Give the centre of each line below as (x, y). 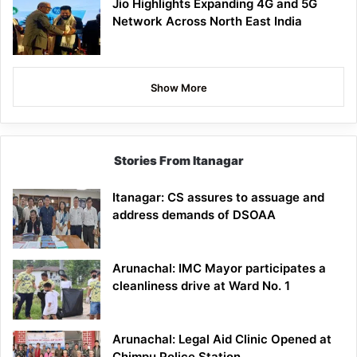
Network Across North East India (207, 21)
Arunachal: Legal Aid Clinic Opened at (222, 339)
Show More (178, 87)
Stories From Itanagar (178, 160)
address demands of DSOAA (194, 214)
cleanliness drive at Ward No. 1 (201, 285)
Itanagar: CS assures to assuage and (218, 197)
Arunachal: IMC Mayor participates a (219, 268)
